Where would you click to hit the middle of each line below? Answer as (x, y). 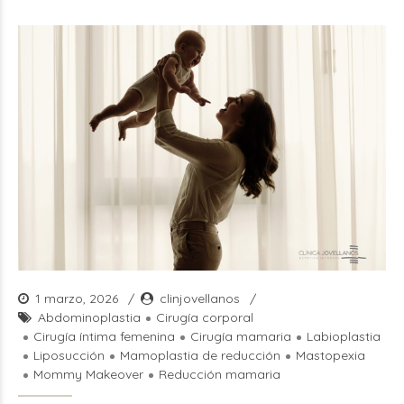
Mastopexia (331, 355)
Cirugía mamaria (241, 336)
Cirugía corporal (205, 317)
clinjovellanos (200, 298)
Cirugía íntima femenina (104, 336)
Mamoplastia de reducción (200, 355)
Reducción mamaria (220, 374)
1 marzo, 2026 (78, 298)
